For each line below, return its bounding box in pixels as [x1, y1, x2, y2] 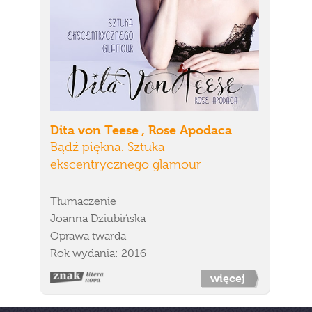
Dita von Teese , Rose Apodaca [50, 123, 232, 137]
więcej [210, 272, 245, 285]
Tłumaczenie [50, 195, 116, 208]
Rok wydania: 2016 [50, 247, 146, 260]
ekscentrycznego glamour [50, 157, 201, 171]
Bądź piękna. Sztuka [50, 140, 165, 154]
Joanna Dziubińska [50, 212, 146, 225]
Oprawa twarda [50, 230, 126, 242]
